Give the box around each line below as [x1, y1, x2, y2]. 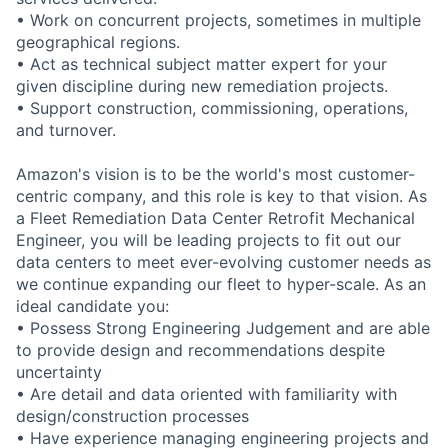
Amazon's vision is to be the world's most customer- [16, 163, 415, 184]
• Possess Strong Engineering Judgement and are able [16, 317, 430, 338]
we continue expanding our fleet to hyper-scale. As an [16, 273, 426, 294]
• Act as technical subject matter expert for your [16, 53, 387, 74]
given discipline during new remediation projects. [16, 75, 388, 96]
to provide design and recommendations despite [16, 339, 385, 360]
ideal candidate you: [16, 295, 169, 316]
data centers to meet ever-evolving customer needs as [16, 251, 431, 272]
